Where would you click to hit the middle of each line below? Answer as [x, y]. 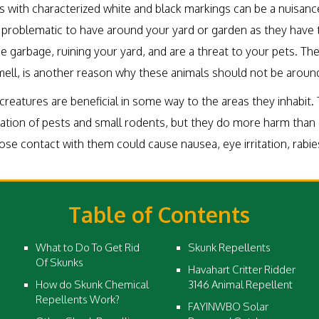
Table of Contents [159, 214]
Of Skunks [59, 262]
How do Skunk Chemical [92, 284]
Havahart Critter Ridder [241, 270]
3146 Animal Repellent [240, 284]
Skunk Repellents [229, 247]
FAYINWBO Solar [228, 307]
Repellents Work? [77, 299]
